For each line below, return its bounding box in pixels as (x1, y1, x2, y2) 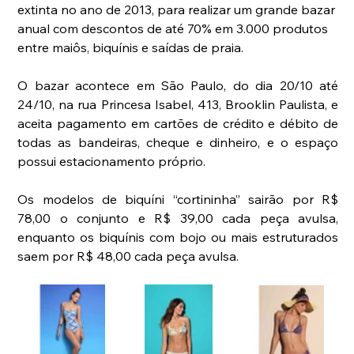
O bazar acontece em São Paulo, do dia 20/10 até (17, 77, 339, 94)
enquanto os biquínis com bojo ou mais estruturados (17, 229, 339, 246)
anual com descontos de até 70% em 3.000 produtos (17, 21, 332, 37)
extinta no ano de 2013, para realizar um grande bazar (17, 2, 339, 18)
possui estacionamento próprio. (17, 153, 206, 170)
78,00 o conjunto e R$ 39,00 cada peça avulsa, (17, 210, 339, 227)
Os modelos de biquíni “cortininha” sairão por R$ (17, 191, 339, 208)
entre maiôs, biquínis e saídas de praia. (17, 40, 244, 56)
